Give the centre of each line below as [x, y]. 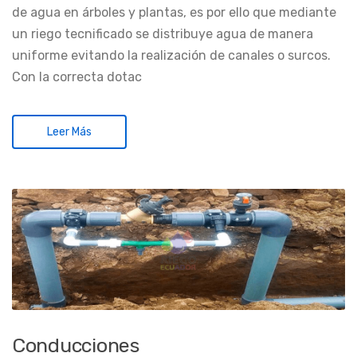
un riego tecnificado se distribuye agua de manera [163, 33]
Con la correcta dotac [77, 76]
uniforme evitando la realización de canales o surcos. [171, 55]
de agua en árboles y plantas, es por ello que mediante [174, 12]
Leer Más [69, 131]
